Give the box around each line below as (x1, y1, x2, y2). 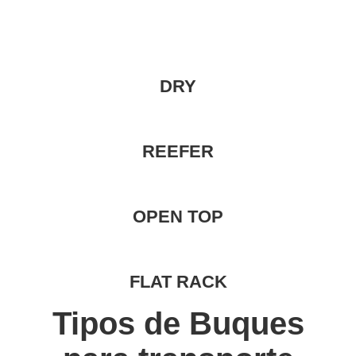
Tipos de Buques (52, 306, 304, 341)
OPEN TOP (133, 207, 223, 226)
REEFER (142, 141, 214, 161)
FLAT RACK (129, 272, 227, 292)
